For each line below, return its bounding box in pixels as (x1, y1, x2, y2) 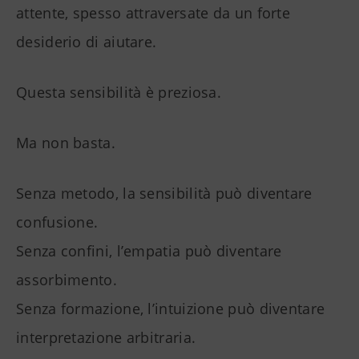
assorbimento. (16, 270, 117, 290)
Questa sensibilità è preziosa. (16, 83, 221, 103)
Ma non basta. (16, 133, 115, 153)
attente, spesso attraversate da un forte (16, 3, 290, 23)
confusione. (16, 212, 99, 232)
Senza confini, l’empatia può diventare (16, 241, 282, 261)
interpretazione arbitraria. (16, 328, 196, 348)
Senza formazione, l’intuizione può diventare (16, 299, 325, 319)
